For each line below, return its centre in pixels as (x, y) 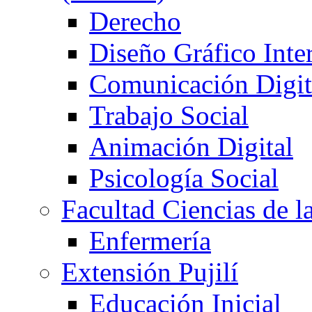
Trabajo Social (169, 116)
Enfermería (150, 241)
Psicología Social (184, 178)
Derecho (135, 22)
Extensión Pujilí (150, 272)
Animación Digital (191, 147)
